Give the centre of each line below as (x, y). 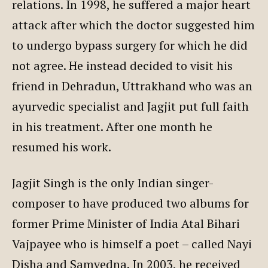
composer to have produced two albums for (130, 203)
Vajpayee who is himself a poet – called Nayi (132, 243)
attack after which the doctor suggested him (133, 25)
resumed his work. (62, 147)
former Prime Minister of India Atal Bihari (126, 223)
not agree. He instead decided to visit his (122, 65)
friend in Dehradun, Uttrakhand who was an (132, 86)
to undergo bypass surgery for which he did (130, 45)
